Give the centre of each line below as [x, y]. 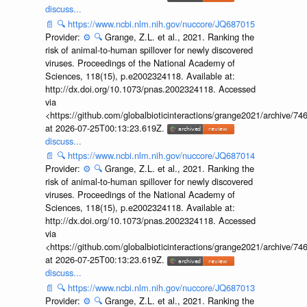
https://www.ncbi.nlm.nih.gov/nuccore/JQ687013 [161, 287]
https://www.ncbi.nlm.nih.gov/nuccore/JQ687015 [161, 23]
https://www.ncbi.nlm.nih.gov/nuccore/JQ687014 [161, 156]
